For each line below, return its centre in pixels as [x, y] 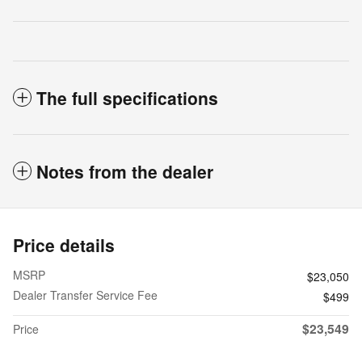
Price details [64, 245]
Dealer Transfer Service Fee [85, 295]
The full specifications [127, 98]
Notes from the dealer [125, 172]
